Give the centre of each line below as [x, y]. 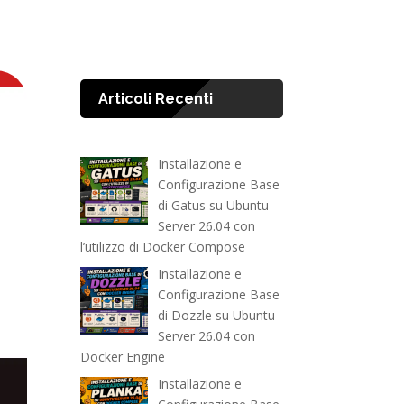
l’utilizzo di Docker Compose [163, 247]
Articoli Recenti [156, 99]
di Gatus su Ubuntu [213, 206]
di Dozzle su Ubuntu [216, 316]
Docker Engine [123, 357]
